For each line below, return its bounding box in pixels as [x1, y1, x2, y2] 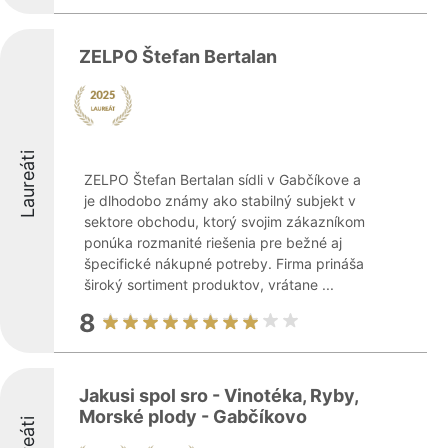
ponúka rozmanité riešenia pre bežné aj [84, 234, 342, 251]
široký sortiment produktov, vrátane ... [84, 276, 334, 293]
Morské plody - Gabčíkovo [79, 406, 307, 427]
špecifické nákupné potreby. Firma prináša [84, 255, 364, 272]
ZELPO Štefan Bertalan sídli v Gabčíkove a [84, 171, 361, 188]
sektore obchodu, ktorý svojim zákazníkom [84, 213, 365, 230]
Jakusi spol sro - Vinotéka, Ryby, [79, 385, 358, 406]
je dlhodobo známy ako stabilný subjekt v [84, 192, 356, 209]
